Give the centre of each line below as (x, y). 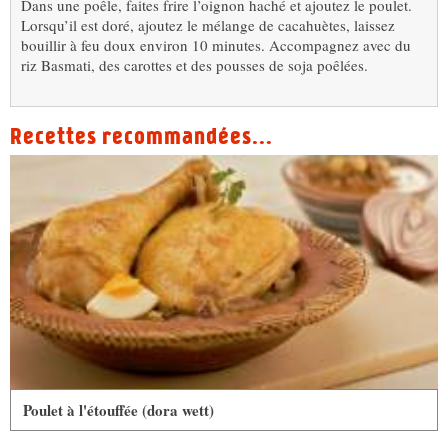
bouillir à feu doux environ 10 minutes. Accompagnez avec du (216, 44)
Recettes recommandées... (141, 136)
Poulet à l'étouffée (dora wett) (118, 409)
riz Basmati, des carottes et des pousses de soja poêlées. (194, 64)
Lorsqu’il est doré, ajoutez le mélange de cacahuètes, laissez (208, 24)
